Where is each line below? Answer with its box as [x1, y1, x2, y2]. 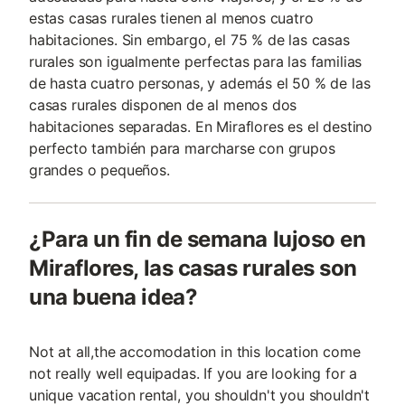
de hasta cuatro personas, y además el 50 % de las [29, 74, 371, 92]
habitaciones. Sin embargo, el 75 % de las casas [29, 31, 350, 49]
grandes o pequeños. [29, 161, 170, 179]
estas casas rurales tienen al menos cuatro [29, 9, 314, 27]
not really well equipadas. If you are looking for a [29, 364, 358, 382]
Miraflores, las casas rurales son [29, 255, 357, 281]
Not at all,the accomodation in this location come [29, 343, 361, 361]
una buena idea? [29, 284, 198, 310]
